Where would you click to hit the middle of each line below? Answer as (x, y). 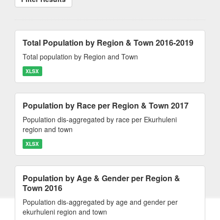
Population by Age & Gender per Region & (101, 178)
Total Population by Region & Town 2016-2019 (108, 42)
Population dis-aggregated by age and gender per (100, 202)
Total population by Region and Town (80, 56)
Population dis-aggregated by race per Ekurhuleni (100, 119)
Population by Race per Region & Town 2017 (106, 105)
